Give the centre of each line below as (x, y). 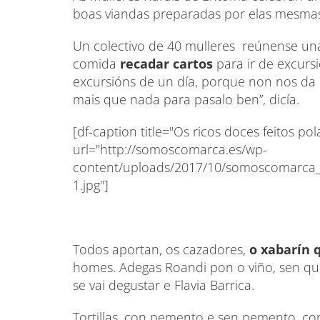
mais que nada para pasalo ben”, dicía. (186, 99)
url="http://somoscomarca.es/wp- (170, 149)
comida (96, 64)
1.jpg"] (91, 185)
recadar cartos (166, 64)
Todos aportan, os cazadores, (161, 249)
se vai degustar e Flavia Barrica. (164, 285)
